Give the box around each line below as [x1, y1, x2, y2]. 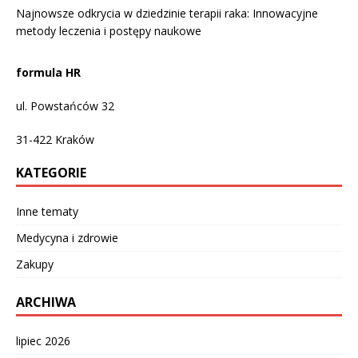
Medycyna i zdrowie [16, 230, 118, 246]
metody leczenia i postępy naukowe [16, 23, 201, 39]
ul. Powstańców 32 [16, 98, 114, 114]
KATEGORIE [16, 164, 86, 182]
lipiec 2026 [16, 333, 70, 349]
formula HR [16, 65, 81, 81]
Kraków [52, 132, 94, 148]
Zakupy [16, 257, 54, 272]
